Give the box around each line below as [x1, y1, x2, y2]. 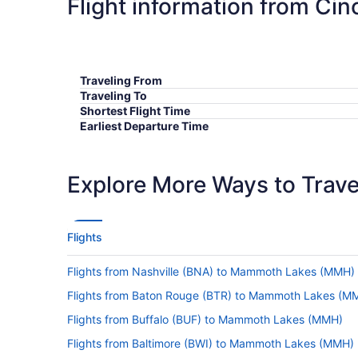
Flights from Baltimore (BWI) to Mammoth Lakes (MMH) [67, 336, 354, 350]
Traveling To [80, 88, 147, 102]
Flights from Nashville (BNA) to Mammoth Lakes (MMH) [67, 264, 355, 278]
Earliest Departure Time [80, 118, 209, 133]
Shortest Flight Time [80, 103, 190, 117]
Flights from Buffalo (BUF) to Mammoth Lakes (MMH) [67, 312, 343, 326]
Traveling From [80, 73, 162, 87]
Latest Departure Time [80, 133, 201, 148]
